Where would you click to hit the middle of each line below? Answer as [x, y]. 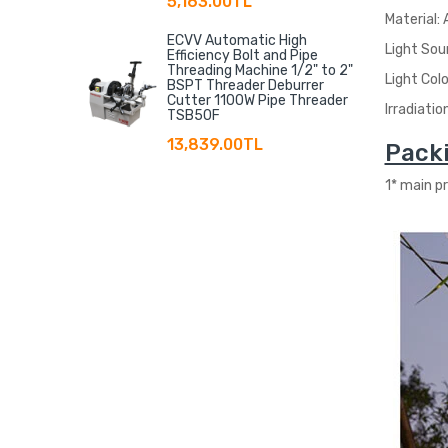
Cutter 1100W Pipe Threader [257, 100]
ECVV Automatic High [237, 40]
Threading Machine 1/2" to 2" [260, 70]
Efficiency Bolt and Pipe [242, 55]
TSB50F [193, 115]
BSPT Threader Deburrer [245, 85]
